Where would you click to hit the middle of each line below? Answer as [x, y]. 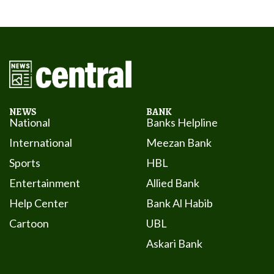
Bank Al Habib [179, 203]
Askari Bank [174, 244]
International [41, 143]
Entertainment [45, 183]
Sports [25, 163]
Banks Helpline [182, 123]
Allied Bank [172, 183]
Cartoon [29, 224]
